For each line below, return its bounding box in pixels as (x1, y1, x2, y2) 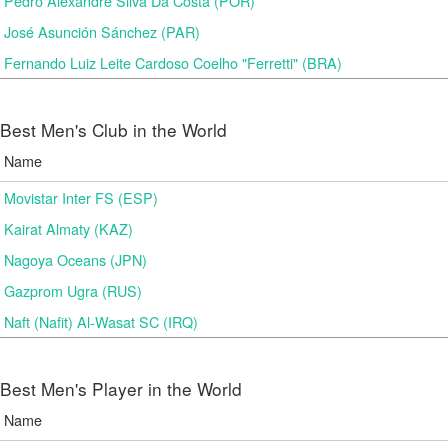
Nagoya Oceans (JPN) (4, 249, 147, 270)
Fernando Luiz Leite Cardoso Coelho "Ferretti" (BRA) (4, 52, 342, 73)
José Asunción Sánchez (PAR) (4, 21, 200, 42)
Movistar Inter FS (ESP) (4, 187, 158, 208)
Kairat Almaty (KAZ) (4, 218, 133, 239)
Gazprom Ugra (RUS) (4, 280, 142, 301)
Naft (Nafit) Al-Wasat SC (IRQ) (4, 311, 198, 332)
